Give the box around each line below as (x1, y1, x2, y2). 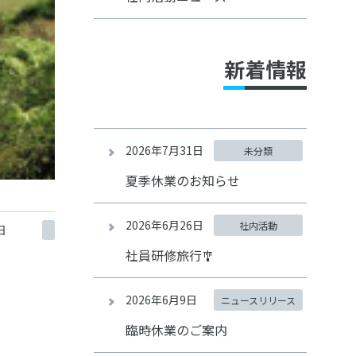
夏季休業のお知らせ (125, 171, 240, 190)
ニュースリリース (220, 293, 296, 307)
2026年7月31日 (125, 142, 203, 158)
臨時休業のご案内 (125, 320, 227, 339)
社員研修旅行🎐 (125, 246, 215, 265)
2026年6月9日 (125, 292, 197, 308)
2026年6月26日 (125, 217, 203, 233)
